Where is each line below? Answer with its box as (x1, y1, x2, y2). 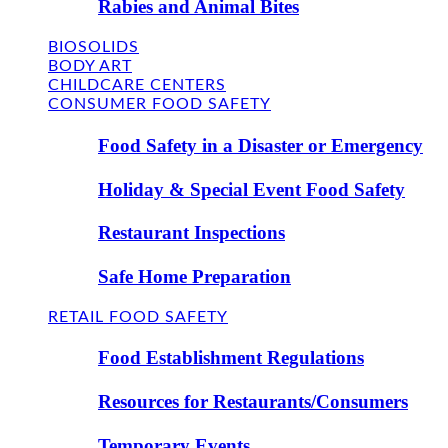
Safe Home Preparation (98, 266, 291, 288)
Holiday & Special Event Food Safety (98, 178, 405, 200)
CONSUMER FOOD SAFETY (48, 96, 271, 113)
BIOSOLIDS (48, 39, 139, 56)
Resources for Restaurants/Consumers (98, 391, 408, 413)
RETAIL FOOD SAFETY (48, 308, 228, 325)
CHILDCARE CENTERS (48, 77, 226, 94)
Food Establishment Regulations (98, 347, 364, 369)
